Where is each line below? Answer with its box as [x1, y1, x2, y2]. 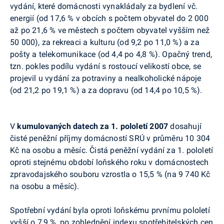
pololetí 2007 [120, 121, 168, 131]
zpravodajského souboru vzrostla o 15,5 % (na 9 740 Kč [10, 169, 210, 179]
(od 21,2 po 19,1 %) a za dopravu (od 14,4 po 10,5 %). [10, 85, 202, 95]
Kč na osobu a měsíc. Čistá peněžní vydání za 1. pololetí [10, 145, 213, 155]
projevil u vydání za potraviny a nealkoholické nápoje [10, 73, 201, 83]
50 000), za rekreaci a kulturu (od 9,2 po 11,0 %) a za [10, 37, 199, 47]
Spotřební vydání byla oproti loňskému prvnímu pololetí [10, 205, 210, 215]
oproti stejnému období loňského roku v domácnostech [10, 157, 209, 167]
